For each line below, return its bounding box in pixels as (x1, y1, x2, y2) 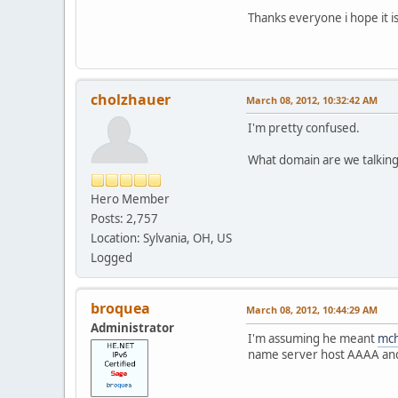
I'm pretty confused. (248, 119, 360, 136)
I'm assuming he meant (248, 330, 378, 346)
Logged (91, 249, 132, 266)
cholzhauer (91, 89, 171, 109)
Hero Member (91, 190, 170, 207)
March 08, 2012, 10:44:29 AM (246, 302, 378, 316)
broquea (91, 298, 150, 318)
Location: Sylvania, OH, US (91, 229, 232, 246)
